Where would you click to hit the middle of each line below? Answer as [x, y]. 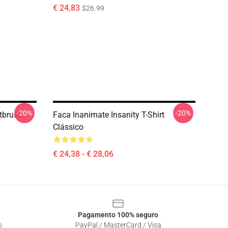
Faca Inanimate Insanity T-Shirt [109, 115]
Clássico [68, 127]
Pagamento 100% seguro [118, 215]
